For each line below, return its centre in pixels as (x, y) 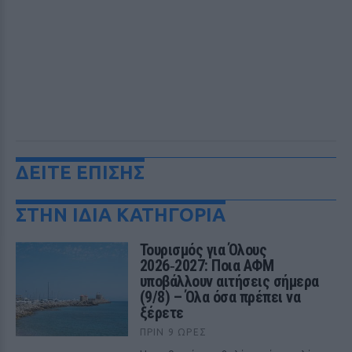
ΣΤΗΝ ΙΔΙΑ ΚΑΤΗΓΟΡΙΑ (121, 215)
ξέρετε (161, 313)
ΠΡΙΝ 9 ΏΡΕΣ (173, 332)
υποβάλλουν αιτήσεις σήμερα (229, 281)
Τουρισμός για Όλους (203, 250)
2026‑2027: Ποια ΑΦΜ (207, 266)
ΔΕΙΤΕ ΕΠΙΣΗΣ (80, 172)
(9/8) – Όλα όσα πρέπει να (220, 297)
